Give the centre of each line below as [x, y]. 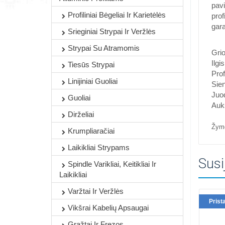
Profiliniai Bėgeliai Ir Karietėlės [117, 15]
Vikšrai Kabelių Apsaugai [108, 208]
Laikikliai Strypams [99, 147]
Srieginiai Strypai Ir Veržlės [112, 31]
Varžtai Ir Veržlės [96, 191]
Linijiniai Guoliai [93, 81]
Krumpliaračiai [91, 131]
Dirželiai [81, 114]
